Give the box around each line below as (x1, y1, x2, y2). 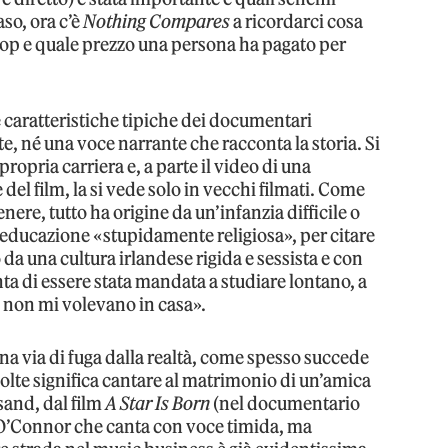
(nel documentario (210, 391, 361, 415)
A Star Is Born (105, 391, 211, 415)
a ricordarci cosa (230, 9, 364, 33)
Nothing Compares (83, 9, 231, 33)
